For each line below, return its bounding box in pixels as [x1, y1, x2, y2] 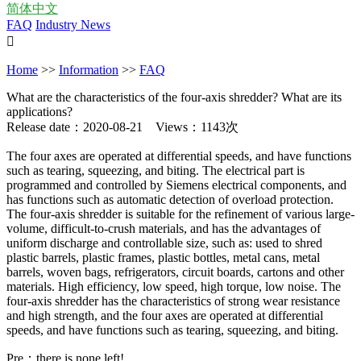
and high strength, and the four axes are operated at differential [6, 309, 323, 322]
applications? [6, 105, 73, 118]
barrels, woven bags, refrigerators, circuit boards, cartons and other [6, 265, 344, 279]
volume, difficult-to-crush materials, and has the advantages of [6, 222, 321, 235]
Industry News [35, 18, 110, 31]
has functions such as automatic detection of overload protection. [6, 193, 334, 206]
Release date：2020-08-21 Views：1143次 [6, 120, 239, 134]
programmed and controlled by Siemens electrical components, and [6, 178, 346, 192]
